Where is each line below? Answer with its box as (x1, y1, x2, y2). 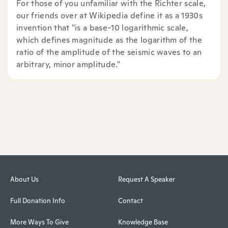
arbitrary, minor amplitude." (16, 59, 120, 70)
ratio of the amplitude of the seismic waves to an (16, 46, 202, 58)
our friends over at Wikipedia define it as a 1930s (16, 10, 203, 21)
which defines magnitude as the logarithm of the (16, 34, 203, 45)
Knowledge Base (118, 217, 168, 226)
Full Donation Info (10, 196, 65, 205)
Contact (118, 196, 143, 205)
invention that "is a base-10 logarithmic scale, (16, 22, 189, 33)
